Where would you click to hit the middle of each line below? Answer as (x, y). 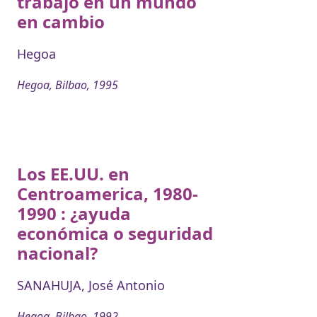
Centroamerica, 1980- (108, 193)
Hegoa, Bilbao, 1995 (68, 85)
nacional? (57, 253)
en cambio (61, 21)
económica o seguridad (115, 233)
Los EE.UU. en (73, 173)
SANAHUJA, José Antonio (91, 285)
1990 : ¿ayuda (74, 213)
